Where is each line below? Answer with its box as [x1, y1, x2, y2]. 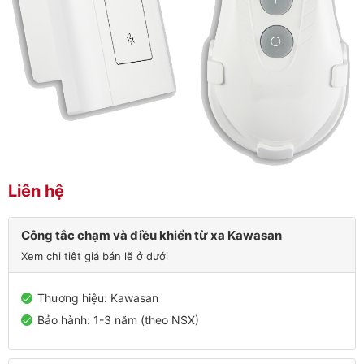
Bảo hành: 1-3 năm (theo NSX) [37, 313, 199, 327]
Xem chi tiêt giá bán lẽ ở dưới [21, 249, 168, 263]
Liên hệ [8, 180, 64, 201]
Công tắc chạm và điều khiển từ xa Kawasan [21, 227, 282, 244]
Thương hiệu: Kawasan [37, 291, 158, 305]
